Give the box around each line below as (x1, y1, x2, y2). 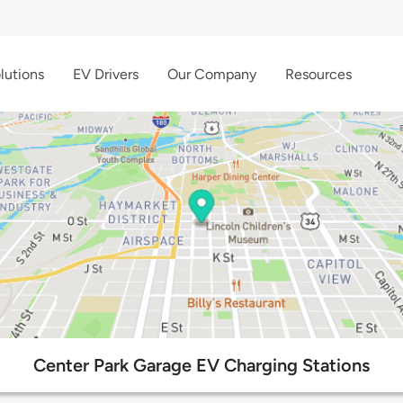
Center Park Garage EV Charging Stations (33, 354, 370, 377)
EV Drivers (73, 65, 139, 83)
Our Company (167, 65, 256, 83)
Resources (285, 65, 352, 83)
